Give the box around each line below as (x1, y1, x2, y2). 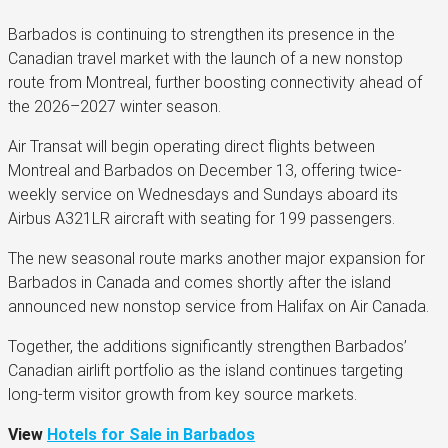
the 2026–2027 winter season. (8, 96, 221, 116)
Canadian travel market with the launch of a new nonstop (8, 48, 403, 68)
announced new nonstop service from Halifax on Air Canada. (8, 296, 429, 316)
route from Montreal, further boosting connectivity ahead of (8, 72, 422, 92)
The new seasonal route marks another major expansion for (8, 248, 425, 268)
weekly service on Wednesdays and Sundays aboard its (8, 184, 398, 204)
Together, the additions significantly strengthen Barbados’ (8, 336, 407, 356)
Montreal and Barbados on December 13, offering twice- (8, 160, 402, 180)
